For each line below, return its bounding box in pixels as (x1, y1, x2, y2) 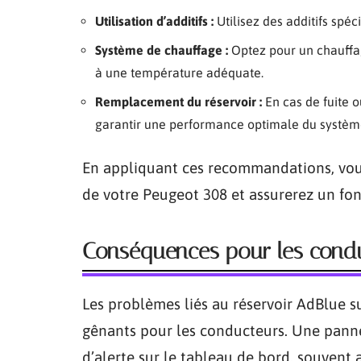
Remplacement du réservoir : (95, 93, 262, 109)
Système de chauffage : (95, 42, 228, 57)
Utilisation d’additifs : (95, 13, 214, 28)
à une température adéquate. (95, 64, 263, 80)
